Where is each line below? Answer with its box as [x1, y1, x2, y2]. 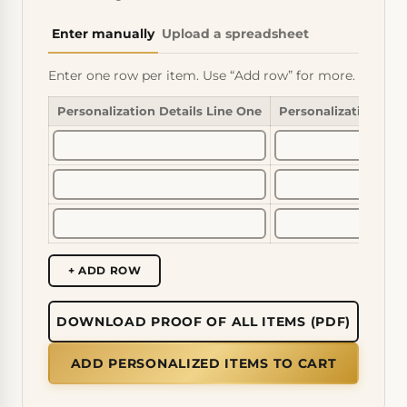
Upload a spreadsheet [162, 25, 309, 42]
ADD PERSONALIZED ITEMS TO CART [70, 354, 337, 372]
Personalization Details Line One [56, 104, 262, 119]
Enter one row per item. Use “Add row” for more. [48, 68, 355, 84]
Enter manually [52, 25, 154, 42]
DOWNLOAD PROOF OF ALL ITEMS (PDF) [55, 313, 352, 330]
